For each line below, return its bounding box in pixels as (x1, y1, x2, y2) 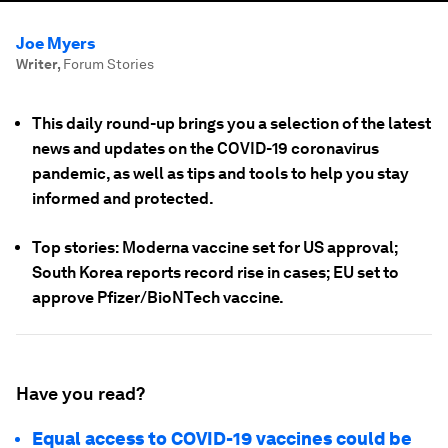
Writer (16, 56, 57, 72)
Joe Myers (16, 34, 95, 53)
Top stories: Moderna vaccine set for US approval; (32, 238, 398, 257)
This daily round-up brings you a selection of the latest (32, 114, 431, 133)
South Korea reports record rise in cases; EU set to (32, 263, 399, 282)
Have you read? (16, 383, 145, 404)
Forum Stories (63, 56, 154, 72)
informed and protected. (32, 189, 214, 208)
